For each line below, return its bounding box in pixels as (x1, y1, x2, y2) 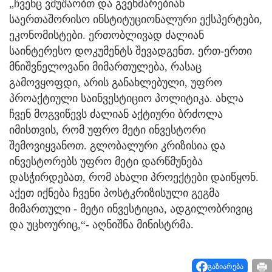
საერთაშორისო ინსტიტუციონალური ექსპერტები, (9, 13, 262, 26)
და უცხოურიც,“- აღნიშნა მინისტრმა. (9, 219, 194, 231)
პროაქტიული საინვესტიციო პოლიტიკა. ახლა (9, 92, 243, 105)
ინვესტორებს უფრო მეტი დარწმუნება (9, 155, 203, 168)
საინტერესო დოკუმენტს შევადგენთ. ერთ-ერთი (9, 45, 252, 58)
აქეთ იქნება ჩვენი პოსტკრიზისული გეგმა (9, 187, 220, 200)
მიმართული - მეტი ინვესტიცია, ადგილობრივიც (9, 203, 253, 216)
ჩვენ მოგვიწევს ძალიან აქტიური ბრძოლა (9, 108, 223, 121)
